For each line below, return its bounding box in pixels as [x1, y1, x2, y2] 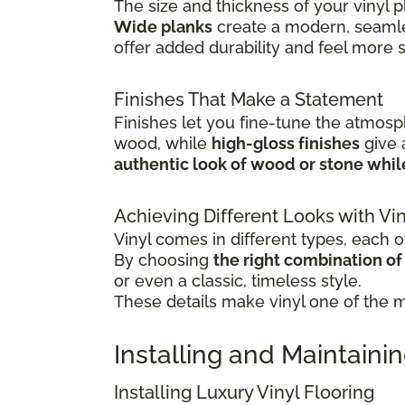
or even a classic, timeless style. [114, 271, 362, 291]
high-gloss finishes [212, 134, 360, 154]
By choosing [114, 250, 213, 270]
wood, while [114, 134, 212, 154]
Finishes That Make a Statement [114, 89, 383, 111]
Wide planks [114, 17, 212, 37]
